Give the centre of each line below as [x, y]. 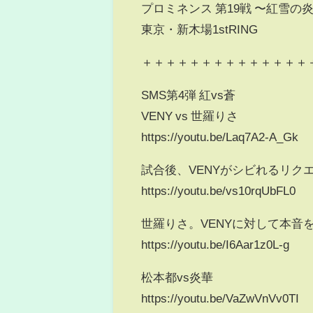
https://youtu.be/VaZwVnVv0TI [220, 298]
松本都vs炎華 [177, 277]
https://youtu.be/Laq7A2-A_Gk [220, 136]
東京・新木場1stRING [200, 29]
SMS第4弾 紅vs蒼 [189, 94]
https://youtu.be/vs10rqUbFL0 [219, 190]
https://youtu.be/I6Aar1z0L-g [216, 244]
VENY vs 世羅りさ [190, 115]
